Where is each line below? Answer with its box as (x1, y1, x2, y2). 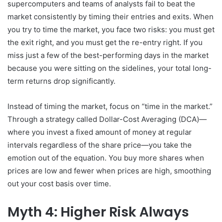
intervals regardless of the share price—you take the (7, 140, 192, 150)
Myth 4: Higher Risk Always (7, 202, 189, 221)
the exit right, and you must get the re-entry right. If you (7, 37, 203, 47)
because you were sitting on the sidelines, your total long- (7, 63, 212, 73)
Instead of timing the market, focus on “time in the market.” (7, 101, 213, 111)
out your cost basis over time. (7, 178, 111, 188)
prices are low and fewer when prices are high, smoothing (7, 166, 211, 175)
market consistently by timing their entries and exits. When (7, 11, 214, 21)
